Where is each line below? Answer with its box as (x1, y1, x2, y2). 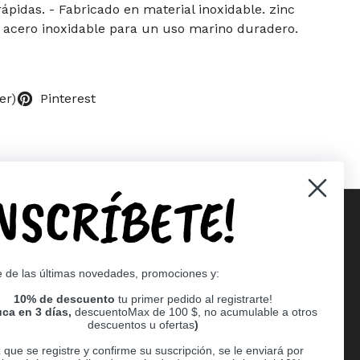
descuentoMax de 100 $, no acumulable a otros (74, 305, 317, 318)
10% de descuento (14, 292, 115, 305)
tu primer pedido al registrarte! (118, 292, 272, 305)
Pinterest (40, 90, 96, 106)
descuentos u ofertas (88, 318, 194, 331)
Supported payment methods (112, 254, 286, 269)
